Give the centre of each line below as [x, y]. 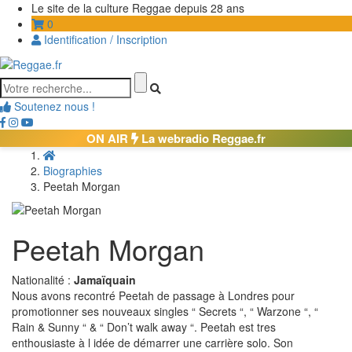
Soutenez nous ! [53, 106]
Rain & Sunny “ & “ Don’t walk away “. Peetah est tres [144, 327]
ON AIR [109, 139]
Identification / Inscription [104, 39]
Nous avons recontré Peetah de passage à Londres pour [153, 296]
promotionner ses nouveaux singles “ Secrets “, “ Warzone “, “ [165, 312]
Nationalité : [43, 280]
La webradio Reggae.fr [202, 139]
